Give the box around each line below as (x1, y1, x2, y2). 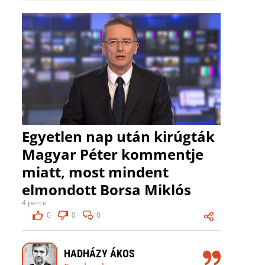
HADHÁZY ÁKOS (64, 247, 135, 260)
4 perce (22, 198, 47, 208)
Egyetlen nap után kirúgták (22, 127, 215, 147)
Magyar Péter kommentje (22, 144, 203, 164)
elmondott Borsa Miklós (22, 180, 191, 200)
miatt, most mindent (22, 162, 169, 182)
